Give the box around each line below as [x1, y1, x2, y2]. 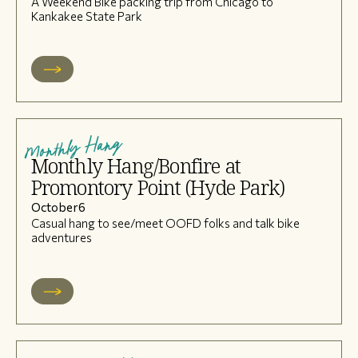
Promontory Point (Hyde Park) [30, 174, 285, 201]
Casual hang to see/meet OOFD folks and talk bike [30, 215, 300, 230]
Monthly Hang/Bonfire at [30, 153, 241, 179]
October [30, 199, 78, 214]
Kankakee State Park [30, 8, 142, 23]
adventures [30, 229, 92, 245]
